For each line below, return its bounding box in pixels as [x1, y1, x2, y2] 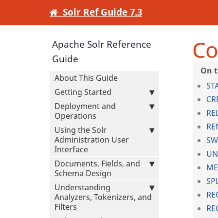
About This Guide [54, 73, 118, 83]
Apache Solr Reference [52, 37, 151, 51]
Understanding [54, 182, 110, 193]
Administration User [54, 134, 129, 145]
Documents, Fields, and [54, 158, 140, 169]
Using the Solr [54, 125, 107, 135]
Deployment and [54, 101, 116, 111]
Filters [54, 201, 77, 212]
